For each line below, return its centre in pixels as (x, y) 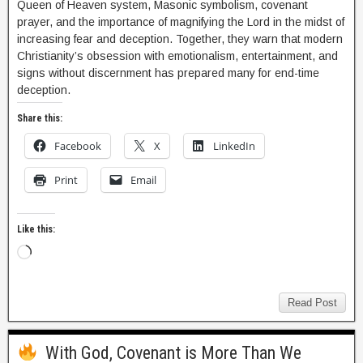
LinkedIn (234, 146)
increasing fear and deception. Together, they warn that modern (180, 39)
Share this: (40, 118)
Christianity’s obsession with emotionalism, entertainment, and (177, 56)
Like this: (36, 229)
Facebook (78, 146)
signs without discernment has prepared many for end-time (168, 73)
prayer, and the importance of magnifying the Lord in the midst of (181, 22)
